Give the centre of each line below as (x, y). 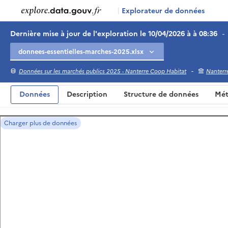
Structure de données (161, 94)
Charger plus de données (40, 123)
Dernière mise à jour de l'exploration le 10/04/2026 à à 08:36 (114, 34)
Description (87, 94)
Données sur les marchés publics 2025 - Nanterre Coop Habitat (103, 71)
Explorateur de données (162, 11)
